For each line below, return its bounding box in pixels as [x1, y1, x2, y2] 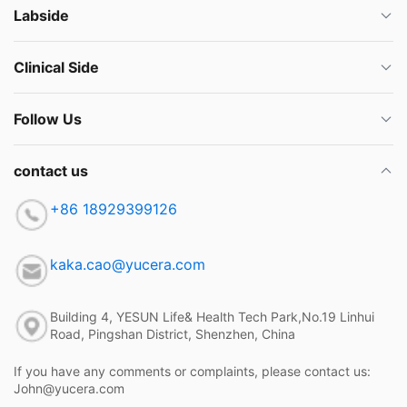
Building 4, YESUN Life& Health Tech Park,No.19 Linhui [50, 309, 374, 325]
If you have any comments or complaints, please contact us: [14, 363, 371, 380]
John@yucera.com [14, 381, 124, 397]
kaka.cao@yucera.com [50, 255, 205, 274]
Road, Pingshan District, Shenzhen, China [50, 326, 295, 342]
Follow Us [14, 109, 82, 128]
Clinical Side [14, 57, 99, 76]
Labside [14, 5, 69, 25]
